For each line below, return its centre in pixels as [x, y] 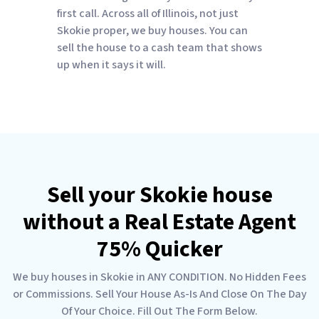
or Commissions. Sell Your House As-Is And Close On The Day [159, 294]
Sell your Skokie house [159, 195]
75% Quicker [159, 249]
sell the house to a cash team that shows [159, 47]
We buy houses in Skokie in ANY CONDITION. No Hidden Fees [159, 277]
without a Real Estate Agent [159, 222]
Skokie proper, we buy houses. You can [152, 30]
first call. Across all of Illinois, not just [147, 13]
